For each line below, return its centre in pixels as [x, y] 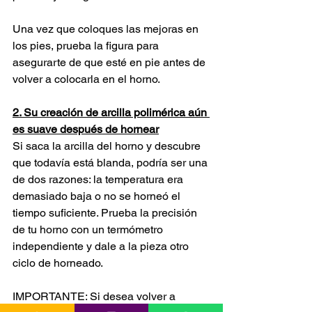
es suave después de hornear [86, 129]
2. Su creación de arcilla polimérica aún [111, 112]
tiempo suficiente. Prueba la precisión [106, 212]
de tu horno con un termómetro [89, 229]
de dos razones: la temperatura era [99, 179]
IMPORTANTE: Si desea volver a [95, 296]
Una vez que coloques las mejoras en [107, 29]
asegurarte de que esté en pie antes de [110, 62]
